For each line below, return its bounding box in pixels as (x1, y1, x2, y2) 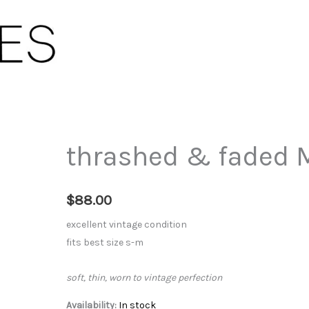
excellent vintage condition (66, 219, 187, 231)
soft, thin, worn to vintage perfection (66, 271, 222, 283)
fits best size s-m (66, 237, 143, 249)
